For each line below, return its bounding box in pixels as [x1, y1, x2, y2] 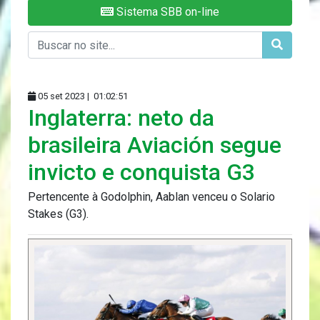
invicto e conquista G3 [28, 159, 255, 186]
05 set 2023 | [36, 91, 91, 102]
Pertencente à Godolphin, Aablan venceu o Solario [28, 190, 275, 204]
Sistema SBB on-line [114, 5, 219, 19]
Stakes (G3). [28, 207, 89, 221]
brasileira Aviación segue [28, 131, 281, 159]
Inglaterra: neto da [28, 104, 214, 132]
